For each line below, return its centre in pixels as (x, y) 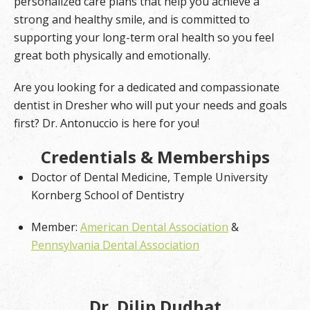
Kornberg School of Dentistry (108, 195)
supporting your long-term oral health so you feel (144, 38)
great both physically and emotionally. (112, 56)
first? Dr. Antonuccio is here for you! (107, 124)
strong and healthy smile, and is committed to (132, 20)
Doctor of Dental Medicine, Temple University (149, 177)
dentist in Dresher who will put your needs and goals (151, 106)
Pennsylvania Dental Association (115, 245)
